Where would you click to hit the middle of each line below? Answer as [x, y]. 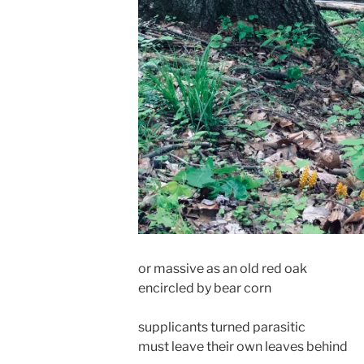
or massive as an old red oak [223, 268]
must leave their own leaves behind [243, 346]
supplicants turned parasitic [222, 327]
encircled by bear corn [205, 288]
